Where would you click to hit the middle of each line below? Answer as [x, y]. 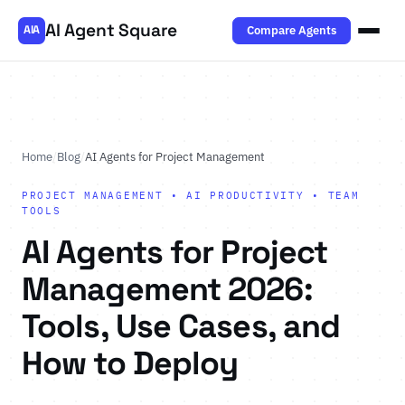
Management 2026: [167, 289]
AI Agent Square [112, 30]
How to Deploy [130, 363]
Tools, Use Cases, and [181, 326]
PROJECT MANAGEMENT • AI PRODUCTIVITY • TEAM [191, 195]
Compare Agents [291, 30]
